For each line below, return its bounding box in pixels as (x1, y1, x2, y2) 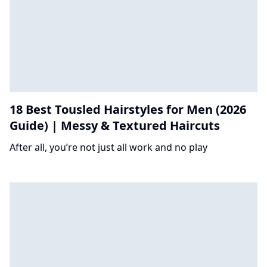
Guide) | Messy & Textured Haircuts (10, 117, 220, 133)
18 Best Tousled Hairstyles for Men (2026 (10, 101, 246, 117)
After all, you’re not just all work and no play (10, 140, 207, 154)
